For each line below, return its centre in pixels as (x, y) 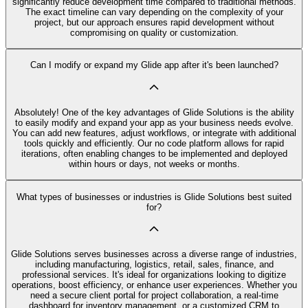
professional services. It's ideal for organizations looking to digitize (154, 275)
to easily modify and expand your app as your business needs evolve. (154, 123)
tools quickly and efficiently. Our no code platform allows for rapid (154, 144)
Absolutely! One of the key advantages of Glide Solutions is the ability (154, 113)
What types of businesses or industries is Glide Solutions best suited (154, 197)
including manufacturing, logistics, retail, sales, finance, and (154, 265)
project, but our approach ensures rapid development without (154, 22)
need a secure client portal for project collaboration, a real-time (154, 296)
